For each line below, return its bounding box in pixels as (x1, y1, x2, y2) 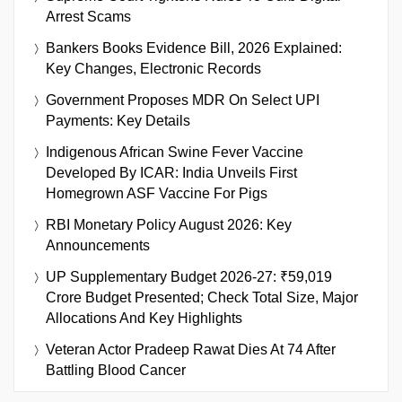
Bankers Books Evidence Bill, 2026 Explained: (46, 39, 342, 56)
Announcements (46, 237, 150, 253)
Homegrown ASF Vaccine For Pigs (46, 185, 267, 201)
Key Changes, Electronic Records (46, 60, 261, 76)
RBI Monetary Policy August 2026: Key (46, 216, 292, 232)
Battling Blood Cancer (46, 362, 186, 378)
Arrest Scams (46, 8, 131, 24)
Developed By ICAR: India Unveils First (46, 164, 297, 180)
